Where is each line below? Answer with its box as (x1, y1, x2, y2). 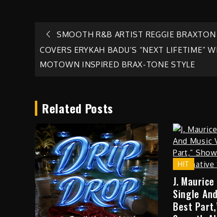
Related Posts (42, 99, 114, 117)
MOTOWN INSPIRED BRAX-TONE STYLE (40, 60, 195, 70)
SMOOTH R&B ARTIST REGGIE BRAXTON (57, 29, 216, 39)
